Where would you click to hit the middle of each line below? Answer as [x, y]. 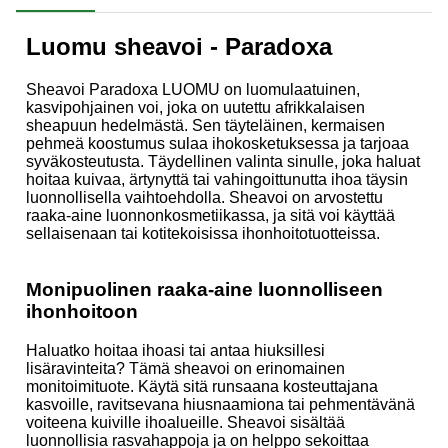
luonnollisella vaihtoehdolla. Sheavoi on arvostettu [204, 197]
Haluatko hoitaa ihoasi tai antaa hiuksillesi [175, 351]
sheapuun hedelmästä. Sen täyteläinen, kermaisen [205, 125]
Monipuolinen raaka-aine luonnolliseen [204, 290]
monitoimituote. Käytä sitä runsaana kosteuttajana [202, 387]
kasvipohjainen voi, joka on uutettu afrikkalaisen [195, 107]
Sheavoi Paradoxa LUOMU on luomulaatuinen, [193, 89]
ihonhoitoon [82, 312]
